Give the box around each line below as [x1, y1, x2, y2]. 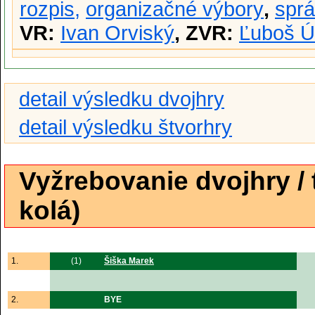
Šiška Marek [104, 256, 154, 266]
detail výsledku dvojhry [19, 87, 224, 110]
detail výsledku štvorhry [19, 115, 232, 139]
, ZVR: [174, 21, 239, 44]
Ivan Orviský [60, 21, 174, 44]
